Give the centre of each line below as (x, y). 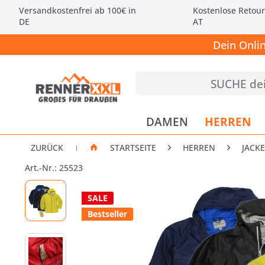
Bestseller (107, 214)
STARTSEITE (133, 148)
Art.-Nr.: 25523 (54, 168)
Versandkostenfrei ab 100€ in (77, 10)
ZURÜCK (47, 148)
